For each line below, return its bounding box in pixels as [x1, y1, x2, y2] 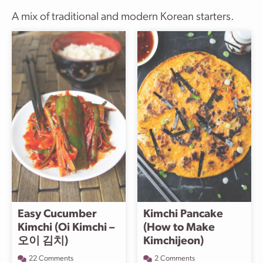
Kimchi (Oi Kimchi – [18, 222, 114, 234]
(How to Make [143, 222, 215, 234]
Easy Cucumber [18, 209, 96, 220]
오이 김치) [18, 236, 68, 247]
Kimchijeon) [143, 236, 204, 247]
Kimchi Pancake [143, 209, 223, 220]
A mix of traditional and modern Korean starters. [12, 12, 234, 23]
